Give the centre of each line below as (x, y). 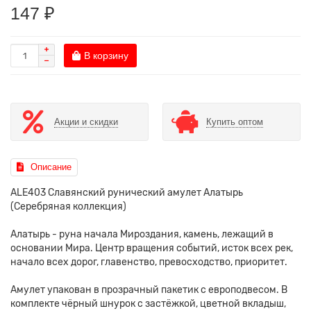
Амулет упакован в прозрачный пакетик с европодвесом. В (149, 290)
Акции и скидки (86, 122)
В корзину (106, 56)
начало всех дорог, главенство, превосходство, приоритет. (149, 262)
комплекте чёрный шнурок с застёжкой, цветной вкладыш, (148, 304)
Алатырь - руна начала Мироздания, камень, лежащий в (142, 234)
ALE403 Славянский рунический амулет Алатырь (127, 193)
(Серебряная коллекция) (68, 207)
